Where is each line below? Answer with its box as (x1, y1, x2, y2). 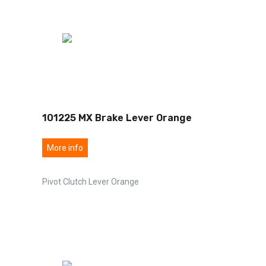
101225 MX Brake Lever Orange (42, 112, 192, 123)
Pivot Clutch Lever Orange (42, 176, 139, 186)
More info (47, 142, 83, 153)
